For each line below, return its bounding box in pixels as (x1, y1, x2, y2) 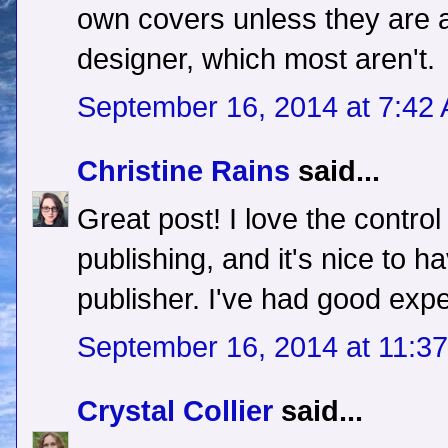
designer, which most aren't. (77, 43, 435, 76)
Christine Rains (77, 155, 290, 188)
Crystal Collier (77, 395, 273, 428)
